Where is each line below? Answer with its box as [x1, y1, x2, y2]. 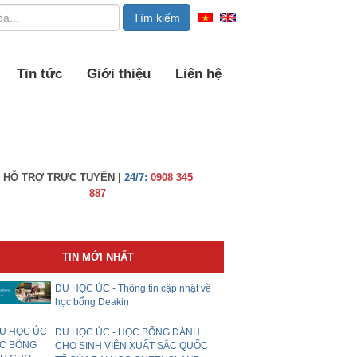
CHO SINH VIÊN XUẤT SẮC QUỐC [55, 340, 209, 352]
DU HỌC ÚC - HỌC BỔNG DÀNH [55, 327, 201, 338]
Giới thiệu [87, 66, 151, 81]
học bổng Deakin [55, 296, 130, 308]
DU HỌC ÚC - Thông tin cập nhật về [55, 283, 212, 294]
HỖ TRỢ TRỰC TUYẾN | [2, 171, 121, 183]
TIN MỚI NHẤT [61, 251, 134, 263]
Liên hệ [175, 66, 222, 81]
